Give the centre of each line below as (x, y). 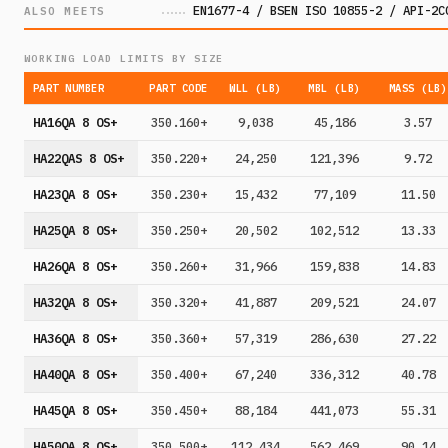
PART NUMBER (68, 88)
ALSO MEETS (64, 10)
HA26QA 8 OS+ (74, 266)
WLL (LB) (255, 88)
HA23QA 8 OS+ (74, 194)
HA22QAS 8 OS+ (78, 158)
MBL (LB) (334, 88)
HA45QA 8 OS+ (74, 410)
